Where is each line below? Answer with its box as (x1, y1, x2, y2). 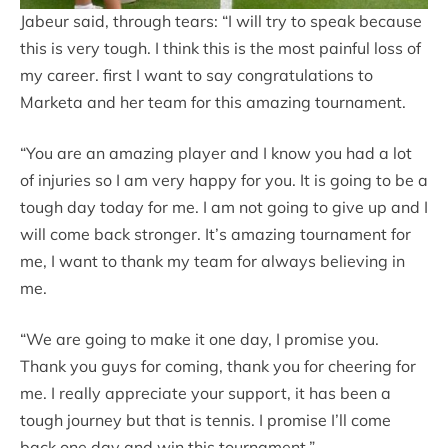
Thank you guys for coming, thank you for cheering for (20, 356, 416, 377)
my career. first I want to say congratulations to (20, 65, 373, 86)
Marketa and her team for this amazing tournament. (20, 92, 406, 113)
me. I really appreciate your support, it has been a (20, 383, 391, 404)
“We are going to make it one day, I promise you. (20, 329, 379, 350)
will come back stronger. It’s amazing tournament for (20, 224, 411, 245)
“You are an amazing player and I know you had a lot (20, 143, 412, 164)
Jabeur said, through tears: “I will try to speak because (20, 11, 422, 32)
